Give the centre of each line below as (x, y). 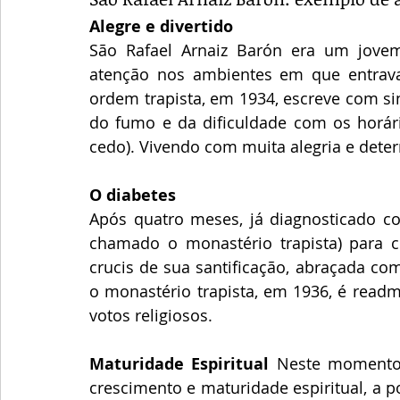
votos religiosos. (153, 315)
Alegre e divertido (161, 26)
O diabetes (133, 195)
